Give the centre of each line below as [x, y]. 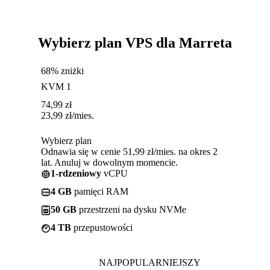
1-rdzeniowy [76, 173]
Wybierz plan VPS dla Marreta [135, 42]
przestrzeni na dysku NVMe [131, 209]
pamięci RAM [100, 191]
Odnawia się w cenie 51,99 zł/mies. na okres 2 [129, 151]
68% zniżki [62, 71]
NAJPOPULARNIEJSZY [149, 262]
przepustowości [102, 227]
